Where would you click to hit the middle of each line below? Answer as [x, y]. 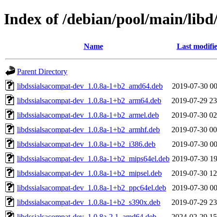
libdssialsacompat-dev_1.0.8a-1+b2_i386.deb [86, 144]
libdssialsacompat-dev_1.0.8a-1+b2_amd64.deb [90, 86]
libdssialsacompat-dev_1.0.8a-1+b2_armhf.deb [88, 129]
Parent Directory [42, 71]
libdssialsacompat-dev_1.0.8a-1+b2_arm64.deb [89, 100]
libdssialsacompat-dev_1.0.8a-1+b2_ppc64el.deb [92, 187]
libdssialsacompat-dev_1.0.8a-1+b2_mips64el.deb [93, 158]
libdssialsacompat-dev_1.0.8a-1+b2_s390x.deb [89, 202]
